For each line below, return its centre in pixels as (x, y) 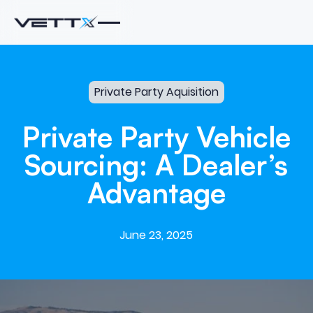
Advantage (156, 193)
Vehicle (243, 137)
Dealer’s (235, 165)
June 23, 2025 (156, 235)
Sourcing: (86, 165)
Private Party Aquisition (156, 92)
